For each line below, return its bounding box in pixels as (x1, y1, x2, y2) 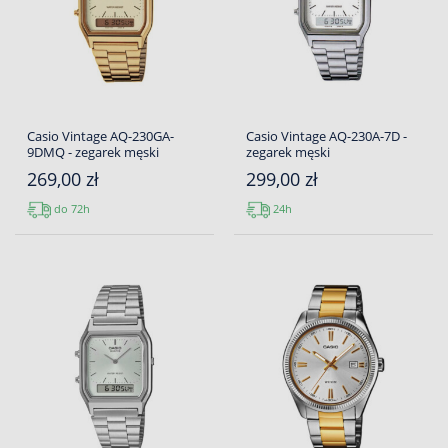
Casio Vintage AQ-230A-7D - (246, 127, 407, 146)
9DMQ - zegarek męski (27, 143, 159, 162)
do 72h (51, 201, 90, 217)
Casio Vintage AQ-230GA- (27, 127, 174, 146)
